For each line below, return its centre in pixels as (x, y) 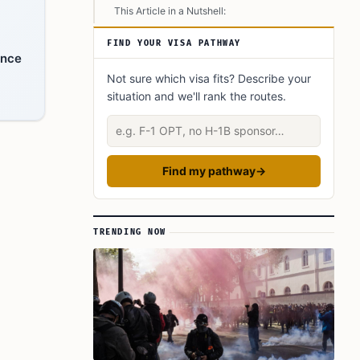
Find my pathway (209, 171)
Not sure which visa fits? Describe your (209, 78)
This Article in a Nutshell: (170, 11)
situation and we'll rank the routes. (196, 96)
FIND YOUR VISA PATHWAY (174, 43)
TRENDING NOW (130, 232)
